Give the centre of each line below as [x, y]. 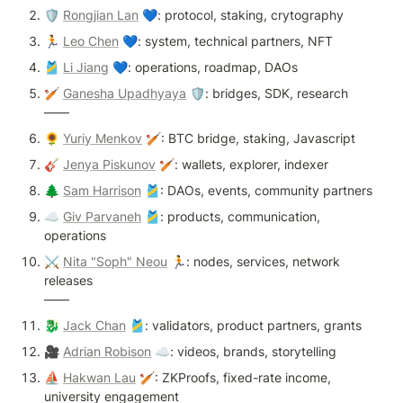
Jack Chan [94, 326]
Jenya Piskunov [109, 165]
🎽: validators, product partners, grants [244, 326]
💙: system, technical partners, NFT [228, 41]
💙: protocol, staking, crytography [243, 15]
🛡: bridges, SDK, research [269, 94]
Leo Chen [91, 41]
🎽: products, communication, [231, 217]
